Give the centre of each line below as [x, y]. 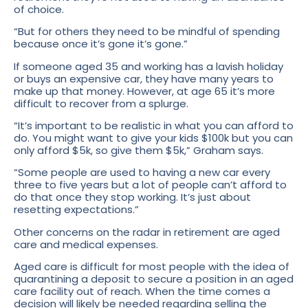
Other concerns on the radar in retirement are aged [147, 232]
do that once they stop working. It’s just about [132, 197]
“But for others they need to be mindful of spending [147, 32]
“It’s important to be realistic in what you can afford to [154, 126]
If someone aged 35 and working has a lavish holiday [148, 66]
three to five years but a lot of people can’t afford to [150, 185]
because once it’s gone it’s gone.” [101, 44]
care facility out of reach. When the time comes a [142, 291]
